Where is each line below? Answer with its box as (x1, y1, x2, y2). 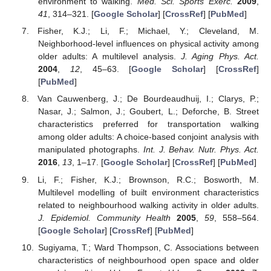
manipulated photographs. (38, 145, 143, 155)
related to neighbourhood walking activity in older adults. (38, 200, 259, 210)
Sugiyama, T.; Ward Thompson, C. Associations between (38, 242, 259, 252)
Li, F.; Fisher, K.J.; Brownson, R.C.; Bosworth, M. (38, 174, 259, 184)
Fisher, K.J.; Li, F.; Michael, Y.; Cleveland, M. (38, 26, 259, 36)
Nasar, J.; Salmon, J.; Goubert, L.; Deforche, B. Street (38, 106, 259, 117)
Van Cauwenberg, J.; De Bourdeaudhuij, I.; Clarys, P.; (38, 94, 259, 104)
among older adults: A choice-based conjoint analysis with (38, 132, 259, 142)
